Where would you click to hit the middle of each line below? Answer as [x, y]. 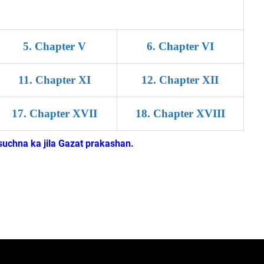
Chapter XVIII [189, 113]
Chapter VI [186, 46]
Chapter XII [189, 80]
